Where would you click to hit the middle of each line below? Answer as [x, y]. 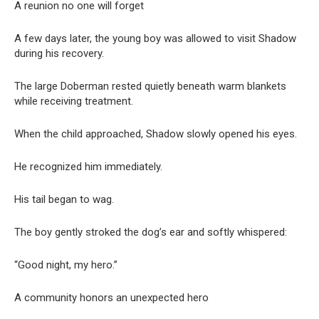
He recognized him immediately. [88, 167]
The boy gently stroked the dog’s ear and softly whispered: [151, 232]
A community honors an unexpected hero [111, 298]
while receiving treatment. [74, 101]
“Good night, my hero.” [66, 265]
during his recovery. [59, 54]
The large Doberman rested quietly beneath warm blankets [150, 87]
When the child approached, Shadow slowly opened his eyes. [156, 134]
